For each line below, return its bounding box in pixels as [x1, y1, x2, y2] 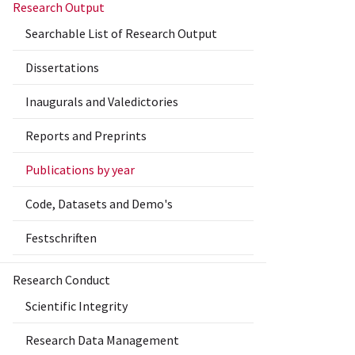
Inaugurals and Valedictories [25, 94, 178, 110]
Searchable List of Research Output [25, 25, 217, 42]
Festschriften [25, 230, 97, 246]
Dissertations [25, 59, 99, 76]
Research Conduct [13, 272, 110, 288]
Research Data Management [25, 332, 179, 349]
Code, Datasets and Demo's [25, 196, 173, 212]
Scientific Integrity [25, 298, 128, 315]
